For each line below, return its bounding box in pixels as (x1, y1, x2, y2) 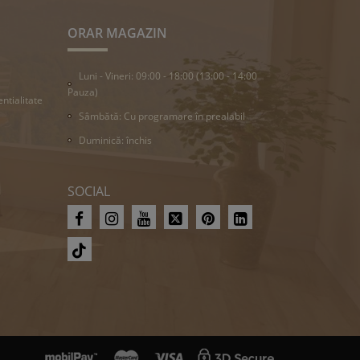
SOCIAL (67, 182, 110, 200)
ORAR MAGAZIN (67, 23, 167, 42)
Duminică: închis (78, 133, 152, 147)
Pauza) (67, 84, 98, 99)
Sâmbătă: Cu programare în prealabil (78, 108, 245, 123)
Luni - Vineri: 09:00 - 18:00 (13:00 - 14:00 (78, 68, 257, 83)
